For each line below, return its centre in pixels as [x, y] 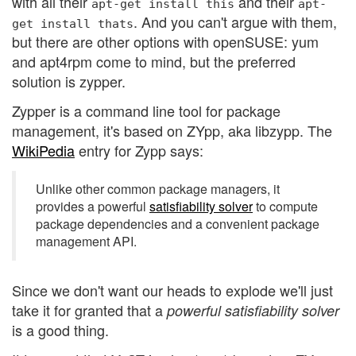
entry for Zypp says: [139, 151]
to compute [285, 207]
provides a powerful [93, 207]
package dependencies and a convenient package [178, 224]
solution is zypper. [69, 81]
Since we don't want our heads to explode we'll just [172, 290]
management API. [86, 242]
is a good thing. [60, 329]
